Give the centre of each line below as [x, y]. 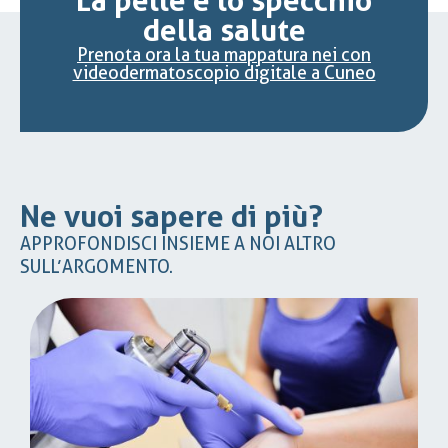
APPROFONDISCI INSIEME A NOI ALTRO [178, 243]
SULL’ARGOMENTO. [96, 266]
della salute [224, 30]
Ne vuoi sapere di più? [171, 216]
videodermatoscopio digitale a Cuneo [224, 72]
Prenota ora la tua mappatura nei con [224, 54]
